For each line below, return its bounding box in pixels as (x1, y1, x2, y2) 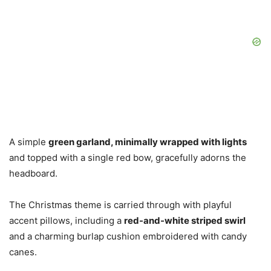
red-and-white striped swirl (124, 214, 246, 226)
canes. (9, 246, 37, 258)
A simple (9, 135, 48, 148)
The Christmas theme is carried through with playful (9, 198, 232, 211)
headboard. (9, 167, 57, 179)
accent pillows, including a (9, 214, 124, 226)
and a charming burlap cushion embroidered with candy (9, 230, 247, 242)
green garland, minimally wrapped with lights (48, 135, 247, 148)
